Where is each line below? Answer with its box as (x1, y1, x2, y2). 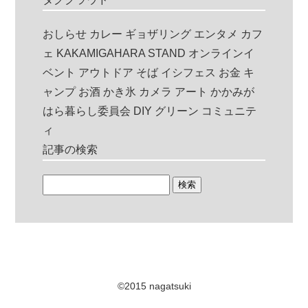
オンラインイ (188, 47, 255, 59)
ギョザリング (125, 28, 192, 40)
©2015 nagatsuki (117, 280, 191, 291)
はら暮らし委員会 (43, 105, 131, 117)
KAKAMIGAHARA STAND (56, 47, 186, 59)
